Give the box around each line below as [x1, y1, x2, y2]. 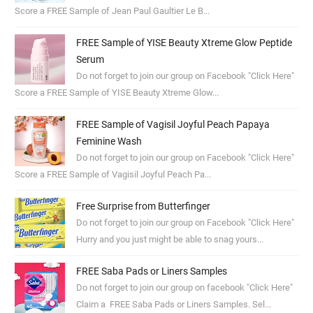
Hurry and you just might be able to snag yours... [75, 234, 263, 245]
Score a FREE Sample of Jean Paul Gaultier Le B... [15, 6, 210, 17]
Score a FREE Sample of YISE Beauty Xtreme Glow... [15, 87, 219, 99]
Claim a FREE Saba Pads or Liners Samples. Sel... [75, 299, 271, 310]
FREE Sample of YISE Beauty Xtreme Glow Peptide [75, 37, 292, 49]
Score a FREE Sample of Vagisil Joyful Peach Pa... [15, 169, 212, 180]
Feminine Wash [75, 136, 142, 147]
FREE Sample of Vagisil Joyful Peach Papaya [75, 119, 270, 131]
